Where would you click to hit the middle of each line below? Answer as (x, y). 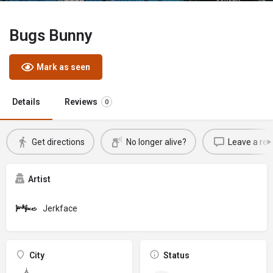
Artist (39, 179)
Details (26, 102)
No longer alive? (156, 142)
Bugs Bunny (51, 35)
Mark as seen (63, 67)
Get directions (58, 142)
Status (176, 255)
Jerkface (60, 208)
